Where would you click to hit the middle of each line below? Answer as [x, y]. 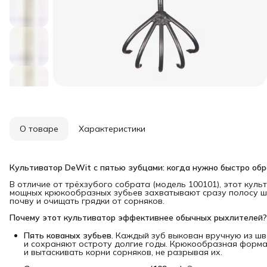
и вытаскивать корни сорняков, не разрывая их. [123, 252]
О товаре [39, 129]
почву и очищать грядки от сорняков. [87, 201]
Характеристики [112, 129]
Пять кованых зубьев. [69, 235]
